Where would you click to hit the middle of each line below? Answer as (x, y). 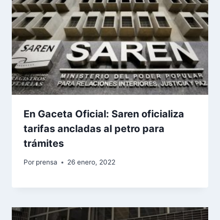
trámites (44, 143)
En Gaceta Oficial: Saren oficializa (104, 114)
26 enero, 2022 (92, 162)
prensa (47, 162)
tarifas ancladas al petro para (94, 128)
